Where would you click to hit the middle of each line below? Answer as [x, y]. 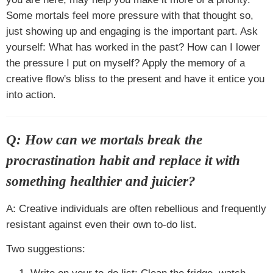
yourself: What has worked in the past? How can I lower [133, 47]
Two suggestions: [46, 249]
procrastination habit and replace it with [123, 161]
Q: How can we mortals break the [104, 140]
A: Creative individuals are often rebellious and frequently [136, 208]
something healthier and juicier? [101, 181]
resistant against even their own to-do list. [101, 224]
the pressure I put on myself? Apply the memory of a [126, 63]
